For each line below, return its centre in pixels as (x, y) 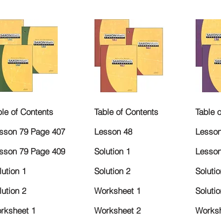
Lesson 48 (113, 132)
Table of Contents (126, 112)
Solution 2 (112, 171)
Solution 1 (112, 151)
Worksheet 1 (117, 191)
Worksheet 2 (117, 211)
